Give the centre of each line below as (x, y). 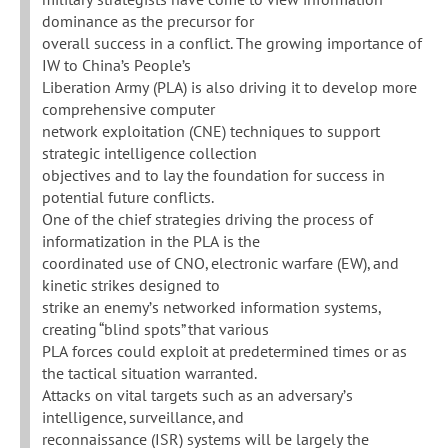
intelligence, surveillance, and (143, 417)
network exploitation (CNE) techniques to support (211, 131)
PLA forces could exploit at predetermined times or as (224, 351)
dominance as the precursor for (148, 21)
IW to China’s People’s (116, 65)
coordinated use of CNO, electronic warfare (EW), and (220, 263)
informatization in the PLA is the (151, 241)
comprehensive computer (128, 109)
